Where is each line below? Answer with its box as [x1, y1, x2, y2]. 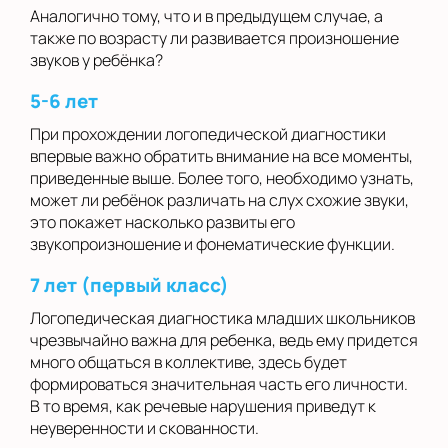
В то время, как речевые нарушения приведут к [30, 395, 376, 418]
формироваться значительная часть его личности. [30, 373, 408, 396]
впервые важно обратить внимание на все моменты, [30, 145, 413, 168]
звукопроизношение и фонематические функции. [30, 233, 395, 256]
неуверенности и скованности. [30, 417, 259, 440]
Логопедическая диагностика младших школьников [30, 307, 415, 330]
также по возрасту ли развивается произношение [30, 27, 399, 50]
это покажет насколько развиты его [30, 211, 295, 234]
